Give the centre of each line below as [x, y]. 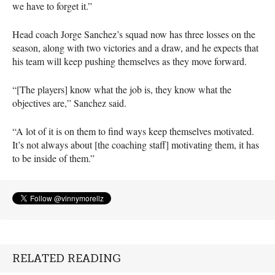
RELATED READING [67, 258]
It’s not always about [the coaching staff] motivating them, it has [136, 144]
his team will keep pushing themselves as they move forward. [130, 61]
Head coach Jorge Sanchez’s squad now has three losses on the [134, 34]
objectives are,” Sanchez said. [69, 103]
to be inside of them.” [53, 158]
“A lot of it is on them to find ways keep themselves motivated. [133, 131]
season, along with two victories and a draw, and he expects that [135, 47]
